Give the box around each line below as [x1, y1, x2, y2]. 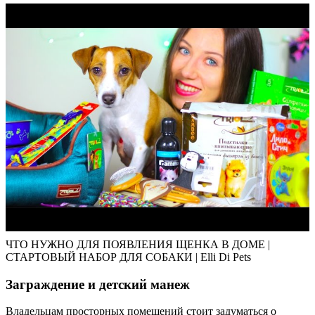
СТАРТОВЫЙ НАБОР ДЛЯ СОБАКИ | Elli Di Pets [6, 250, 251, 263]
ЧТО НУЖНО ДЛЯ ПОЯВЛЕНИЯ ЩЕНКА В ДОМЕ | [6, 238, 270, 250]
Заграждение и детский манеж [6, 276, 190, 292]
